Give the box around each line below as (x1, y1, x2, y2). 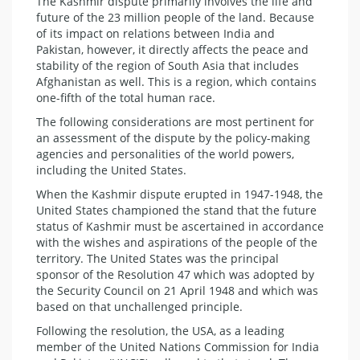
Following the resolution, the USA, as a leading (36, 323, 284, 339)
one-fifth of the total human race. (36, 90, 215, 106)
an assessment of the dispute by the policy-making (36, 130, 310, 146)
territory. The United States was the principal (36, 251, 279, 267)
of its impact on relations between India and (36, 26, 275, 42)
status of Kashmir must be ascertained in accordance (36, 219, 324, 235)
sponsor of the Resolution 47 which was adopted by (36, 267, 314, 283)
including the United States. (36, 162, 186, 178)
